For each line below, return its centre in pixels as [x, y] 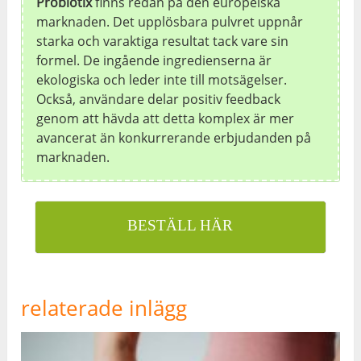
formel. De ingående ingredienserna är [154, 60]
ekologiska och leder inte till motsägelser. [162, 79]
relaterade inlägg [104, 307]
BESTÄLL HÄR [180, 225]
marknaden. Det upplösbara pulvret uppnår [170, 21]
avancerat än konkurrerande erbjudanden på [174, 137]
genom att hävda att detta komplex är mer [166, 118]
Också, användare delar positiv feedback [159, 99]
